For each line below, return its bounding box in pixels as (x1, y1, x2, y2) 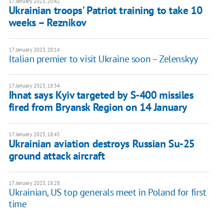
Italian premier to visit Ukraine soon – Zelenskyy (8, 53, 198, 66)
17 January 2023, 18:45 (8, 131, 60, 138)
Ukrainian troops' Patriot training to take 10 (8, 3, 202, 18)
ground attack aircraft (8, 149, 105, 163)
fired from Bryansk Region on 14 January (8, 100, 187, 114)
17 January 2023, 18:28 (8, 180, 60, 187)
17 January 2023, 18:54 (8, 82, 60, 90)
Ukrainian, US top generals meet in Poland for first (8, 186, 206, 199)
